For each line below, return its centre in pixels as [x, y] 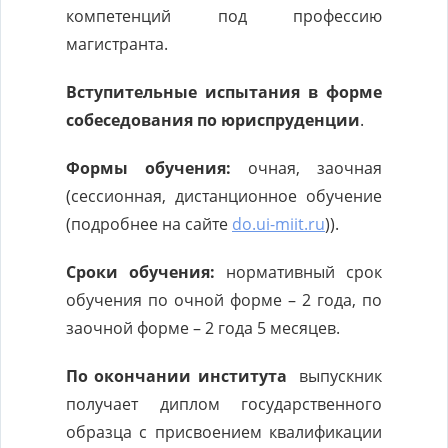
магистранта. [117, 44]
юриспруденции [288, 120]
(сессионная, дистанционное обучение [224, 196]
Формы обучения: [148, 168]
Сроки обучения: [146, 272]
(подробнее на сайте [149, 224]
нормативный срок [304, 272]
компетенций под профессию [224, 16]
